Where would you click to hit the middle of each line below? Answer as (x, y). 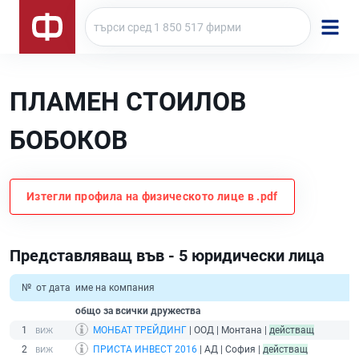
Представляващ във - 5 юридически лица (167, 256)
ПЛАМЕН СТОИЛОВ (128, 102)
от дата (53, 288)
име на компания (115, 288)
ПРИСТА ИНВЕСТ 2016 (145, 350)
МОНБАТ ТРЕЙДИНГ (140, 331)
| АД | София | (230, 350)
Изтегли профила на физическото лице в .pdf (152, 197)
